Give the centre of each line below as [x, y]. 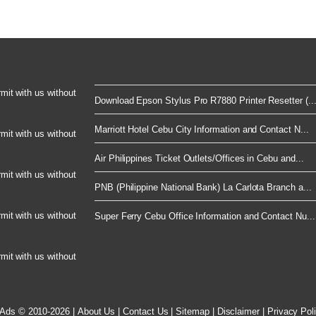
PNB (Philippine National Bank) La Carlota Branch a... [203, 187]
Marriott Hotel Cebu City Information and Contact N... [202, 129]
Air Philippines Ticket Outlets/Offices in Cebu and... [199, 158]
